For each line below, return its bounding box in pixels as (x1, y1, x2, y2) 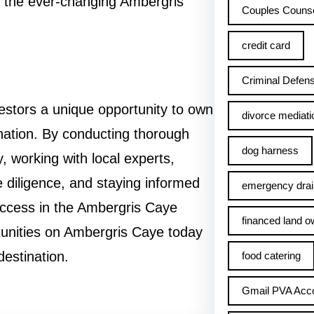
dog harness (241, 144, 299, 156)
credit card (241, 39, 290, 51)
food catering (241, 250, 301, 261)
